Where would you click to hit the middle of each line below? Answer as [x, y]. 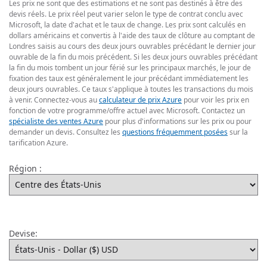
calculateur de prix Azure [140, 100]
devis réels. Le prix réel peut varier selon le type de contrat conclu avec [126, 14]
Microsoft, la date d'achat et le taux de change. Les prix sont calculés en [127, 24]
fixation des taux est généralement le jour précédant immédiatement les [129, 78]
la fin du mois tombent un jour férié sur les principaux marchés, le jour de [130, 67]
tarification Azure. [38, 142]
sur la [238, 132]
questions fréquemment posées [175, 132]
